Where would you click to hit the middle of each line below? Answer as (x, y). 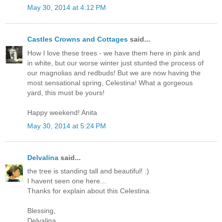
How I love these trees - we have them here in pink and (114, 53)
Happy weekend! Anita (62, 112)
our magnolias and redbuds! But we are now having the (114, 73)
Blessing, (41, 211)
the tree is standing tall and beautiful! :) (88, 171)
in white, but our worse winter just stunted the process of (115, 63)
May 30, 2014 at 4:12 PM (67, 8)
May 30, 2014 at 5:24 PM (67, 126)
